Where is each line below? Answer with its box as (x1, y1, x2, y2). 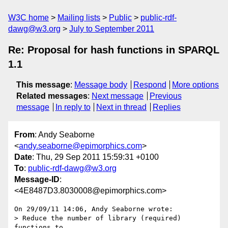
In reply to (55, 103, 91, 111)
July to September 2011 (69, 24, 154, 33)
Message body (74, 80, 127, 89)
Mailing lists (58, 13, 100, 22)
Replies (152, 103, 181, 111)
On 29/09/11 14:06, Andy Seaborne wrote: (14, 205, 173, 213)
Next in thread (96, 103, 147, 111)
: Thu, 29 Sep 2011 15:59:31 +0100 (32, 153, 159, 162)
